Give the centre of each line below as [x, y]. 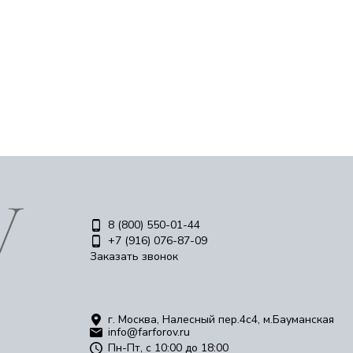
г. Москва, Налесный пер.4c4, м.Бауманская [221, 320]
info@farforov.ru [149, 332]
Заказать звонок [134, 256]
